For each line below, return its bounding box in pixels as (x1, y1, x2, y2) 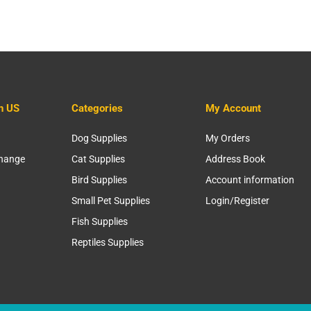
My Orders (205, 133, 250, 144)
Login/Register (205, 195, 269, 207)
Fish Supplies (72, 216, 128, 228)
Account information (205, 174, 294, 186)
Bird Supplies (72, 174, 128, 186)
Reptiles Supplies (72, 237, 144, 249)
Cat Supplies (72, 153, 126, 165)
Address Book (205, 153, 265, 165)
